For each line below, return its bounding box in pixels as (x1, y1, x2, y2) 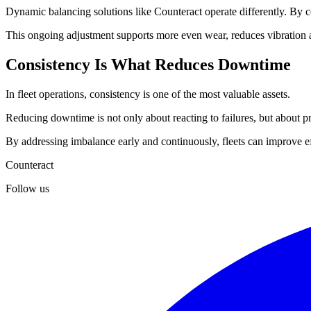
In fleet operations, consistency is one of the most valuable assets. (6, 88, 290, 101)
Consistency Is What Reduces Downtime (6, 56, 291, 74)
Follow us (6, 183, 49, 195)
